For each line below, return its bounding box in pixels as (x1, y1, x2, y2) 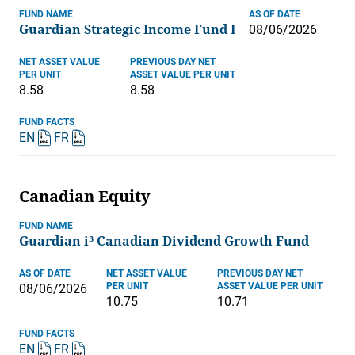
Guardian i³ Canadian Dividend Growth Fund (19, 234, 309, 250)
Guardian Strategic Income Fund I (19, 22, 235, 38)
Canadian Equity (19, 187, 151, 207)
